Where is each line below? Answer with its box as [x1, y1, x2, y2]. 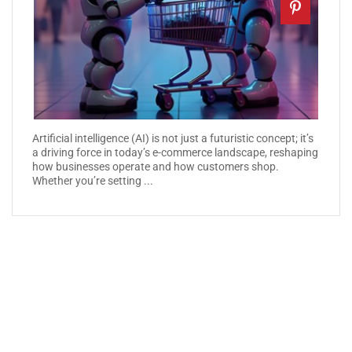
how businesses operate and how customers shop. [32, 159, 279, 173]
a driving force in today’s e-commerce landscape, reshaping [32, 145, 318, 159]
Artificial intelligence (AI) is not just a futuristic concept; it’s [32, 131, 313, 145]
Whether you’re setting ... [32, 174, 153, 187]
